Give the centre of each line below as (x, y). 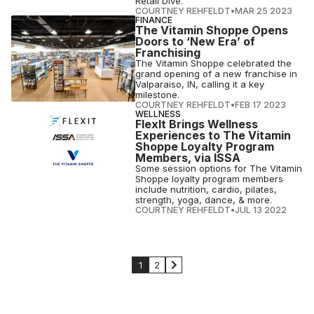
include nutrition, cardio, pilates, (206, 189)
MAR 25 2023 (264, 11)
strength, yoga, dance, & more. (204, 200)
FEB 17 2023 (261, 105)
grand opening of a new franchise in (217, 74)
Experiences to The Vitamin (213, 135)
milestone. (158, 95)
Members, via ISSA (188, 158)
